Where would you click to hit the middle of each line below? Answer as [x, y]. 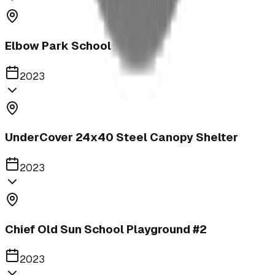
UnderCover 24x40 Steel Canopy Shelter [122, 137]
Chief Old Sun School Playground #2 [106, 229]
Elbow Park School [58, 45]
